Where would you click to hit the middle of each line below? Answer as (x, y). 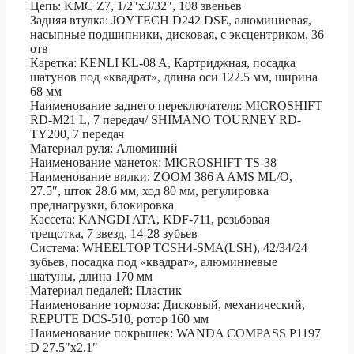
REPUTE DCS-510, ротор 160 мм (119, 319)
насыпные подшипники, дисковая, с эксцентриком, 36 (177, 35)
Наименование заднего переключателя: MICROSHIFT (176, 106)
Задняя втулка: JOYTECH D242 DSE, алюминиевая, (171, 21)
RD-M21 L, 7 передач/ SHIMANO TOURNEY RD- (166, 120)
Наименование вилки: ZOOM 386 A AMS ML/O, (161, 177)
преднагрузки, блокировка (102, 205)
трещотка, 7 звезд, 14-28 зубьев (114, 234)
